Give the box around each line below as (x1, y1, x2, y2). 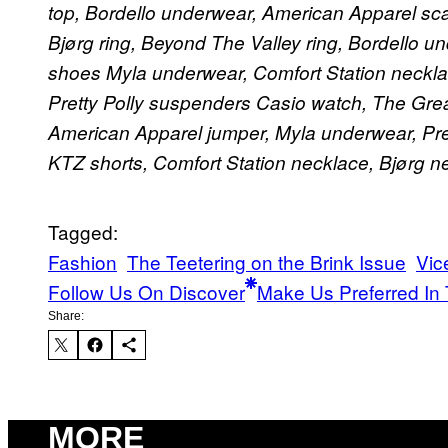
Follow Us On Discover (48, 277, 245, 305)
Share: (48, 308, 84, 323)
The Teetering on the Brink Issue (127, 247, 406, 275)
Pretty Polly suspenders (48, 88, 251, 115)
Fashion (48, 247, 117, 275)
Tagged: (48, 217, 118, 245)
